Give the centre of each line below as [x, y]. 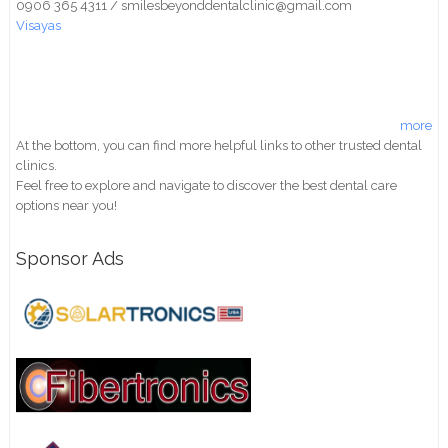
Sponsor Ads [70, 258]
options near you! [67, 205]
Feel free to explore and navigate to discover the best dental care [207, 185]
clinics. [37, 165]
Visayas [39, 25]
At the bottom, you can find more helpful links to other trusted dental [219, 145]
